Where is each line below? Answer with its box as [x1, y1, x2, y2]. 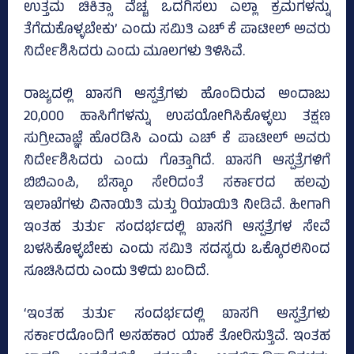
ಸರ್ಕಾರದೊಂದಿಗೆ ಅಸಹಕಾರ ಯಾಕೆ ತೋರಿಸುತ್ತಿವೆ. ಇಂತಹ [24, 326, 330, 350]
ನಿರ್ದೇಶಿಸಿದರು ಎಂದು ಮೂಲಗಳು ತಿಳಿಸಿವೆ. [24, 41, 245, 66]
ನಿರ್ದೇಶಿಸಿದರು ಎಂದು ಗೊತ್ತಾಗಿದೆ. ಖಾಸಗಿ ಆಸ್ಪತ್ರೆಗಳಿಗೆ [24, 150, 330, 175]
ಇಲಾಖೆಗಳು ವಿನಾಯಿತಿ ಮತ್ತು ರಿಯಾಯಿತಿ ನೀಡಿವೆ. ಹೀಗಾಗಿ [24, 194, 330, 219]
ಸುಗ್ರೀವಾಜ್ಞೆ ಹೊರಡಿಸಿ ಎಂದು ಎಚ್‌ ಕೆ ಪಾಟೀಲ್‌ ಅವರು [24, 128, 330, 153]
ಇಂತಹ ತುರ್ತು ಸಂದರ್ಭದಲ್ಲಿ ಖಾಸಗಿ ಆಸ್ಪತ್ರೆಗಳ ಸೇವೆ [24, 217, 330, 241]
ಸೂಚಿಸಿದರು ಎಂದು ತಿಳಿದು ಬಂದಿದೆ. [24, 261, 209, 285]
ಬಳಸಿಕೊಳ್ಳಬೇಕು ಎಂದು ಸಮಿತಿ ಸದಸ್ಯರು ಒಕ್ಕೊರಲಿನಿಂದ [24, 239, 330, 263]
